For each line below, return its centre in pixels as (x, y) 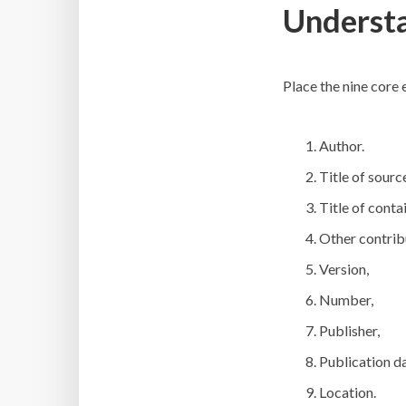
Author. (342, 146)
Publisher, (349, 331)
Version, (344, 269)
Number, (346, 300)
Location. (348, 392)
